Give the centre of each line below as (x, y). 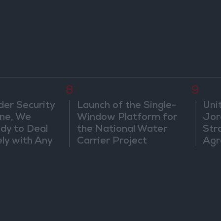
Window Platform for (127, 118)
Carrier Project (112, 142)
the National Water (122, 130)
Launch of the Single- (127, 106)
